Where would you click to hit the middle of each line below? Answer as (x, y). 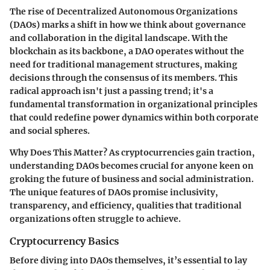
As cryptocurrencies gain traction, (181, 152)
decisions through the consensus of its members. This (124, 77)
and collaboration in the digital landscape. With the (119, 38)
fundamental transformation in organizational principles (133, 104)
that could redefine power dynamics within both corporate (134, 117)
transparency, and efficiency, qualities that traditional (126, 205)
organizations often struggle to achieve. (95, 218)
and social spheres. (50, 130)
